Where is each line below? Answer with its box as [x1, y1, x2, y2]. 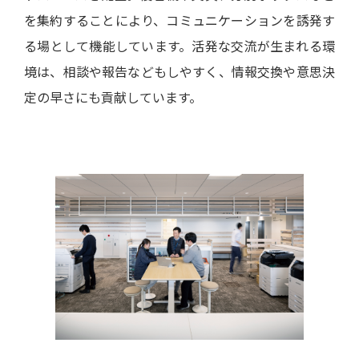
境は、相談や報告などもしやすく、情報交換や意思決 [24, 62, 335, 82]
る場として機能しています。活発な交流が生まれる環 [24, 36, 335, 56]
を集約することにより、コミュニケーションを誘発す [24, 10, 335, 30]
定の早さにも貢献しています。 [24, 87, 202, 107]
